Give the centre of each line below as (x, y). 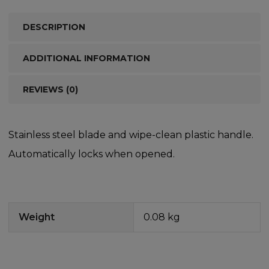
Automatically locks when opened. (92, 154)
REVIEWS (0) (50, 89)
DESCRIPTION (54, 27)
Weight (37, 217)
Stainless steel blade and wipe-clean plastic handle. (131, 134)
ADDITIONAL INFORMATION (86, 58)
